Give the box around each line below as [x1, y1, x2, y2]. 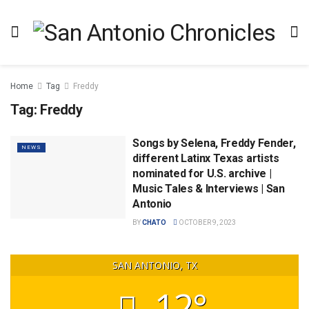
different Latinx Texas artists [132, 152, 279, 165]
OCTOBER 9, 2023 [177, 219, 237, 226]
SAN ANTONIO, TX [112, 259, 197, 272]
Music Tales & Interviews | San [132, 182, 285, 195]
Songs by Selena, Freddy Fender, [132, 137, 296, 150]
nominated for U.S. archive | [132, 167, 272, 180]
